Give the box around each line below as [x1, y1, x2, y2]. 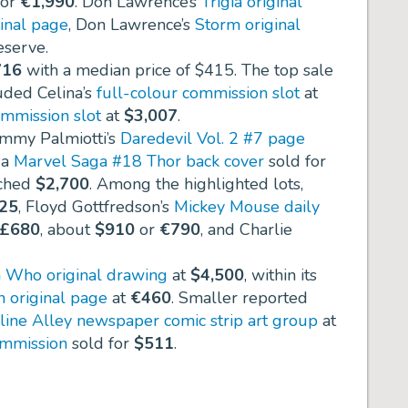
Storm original [195, 14, 301, 36]
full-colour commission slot [97, 82, 300, 105]
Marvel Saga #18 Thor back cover [14, 150, 264, 173]
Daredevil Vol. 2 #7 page [120, 127, 305, 150]
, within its [244, 264, 317, 287]
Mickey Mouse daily [174, 196, 320, 219]
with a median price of [22, 59, 195, 82]
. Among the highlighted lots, [89, 173, 303, 196]
